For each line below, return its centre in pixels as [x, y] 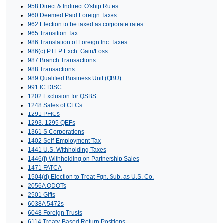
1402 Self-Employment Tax [64, 141]
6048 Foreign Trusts [55, 212]
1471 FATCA [45, 167]
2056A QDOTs [47, 185]
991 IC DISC [45, 87]
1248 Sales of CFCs [55, 105]
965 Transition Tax [53, 33]
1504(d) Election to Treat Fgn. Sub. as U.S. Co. [91, 176]
